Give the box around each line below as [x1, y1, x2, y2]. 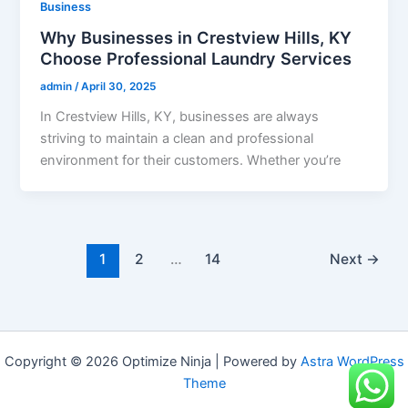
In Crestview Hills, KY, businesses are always [40, 108, 320, 126]
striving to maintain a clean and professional [40, 130, 314, 148]
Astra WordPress [300, 353, 404, 370]
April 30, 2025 [81, 80, 157, 94]
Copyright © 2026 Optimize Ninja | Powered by [4, 353, 301, 370]
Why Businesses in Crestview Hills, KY [40, 27, 352, 48]
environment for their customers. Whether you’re [40, 152, 342, 169]
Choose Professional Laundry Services [40, 48, 352, 69]
